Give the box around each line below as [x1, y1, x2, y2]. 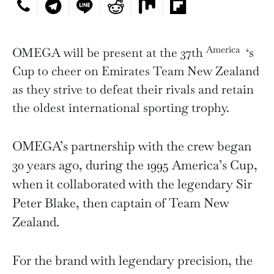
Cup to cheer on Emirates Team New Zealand [12, 63, 259, 79]
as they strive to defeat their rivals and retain [12, 81, 254, 97]
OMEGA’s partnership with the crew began [12, 138, 251, 154]
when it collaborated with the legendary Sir [12, 176, 252, 192]
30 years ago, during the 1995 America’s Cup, [12, 157, 257, 173]
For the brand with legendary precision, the [12, 252, 253, 268]
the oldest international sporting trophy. [12, 100, 229, 116]
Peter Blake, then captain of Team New [12, 194, 229, 211]
